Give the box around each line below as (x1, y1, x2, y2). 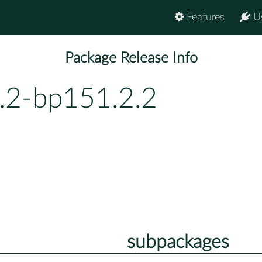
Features (184, 12, 225, 23)
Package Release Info (64, 51, 198, 66)
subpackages (126, 232, 229, 251)
